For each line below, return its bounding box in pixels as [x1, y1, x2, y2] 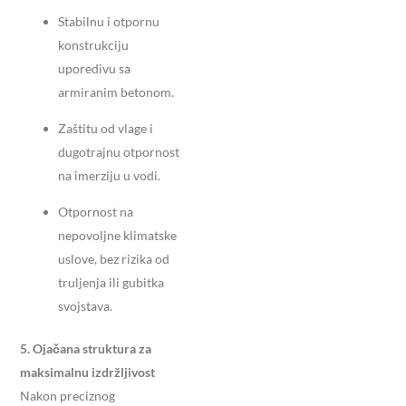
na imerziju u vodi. [58, 168, 160, 184]
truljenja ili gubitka [58, 275, 164, 291]
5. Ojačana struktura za [20, 341, 151, 357]
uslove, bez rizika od [58, 251, 169, 267]
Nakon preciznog [20, 388, 115, 404]
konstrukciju [58, 37, 129, 53]
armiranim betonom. [58, 84, 174, 101]
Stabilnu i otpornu [58, 14, 159, 30]
